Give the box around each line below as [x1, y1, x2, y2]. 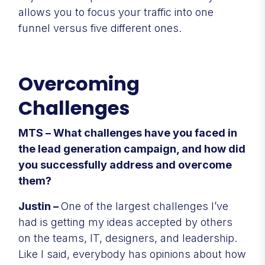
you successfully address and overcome [18, 158, 232, 171]
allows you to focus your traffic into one [18, 5, 214, 18]
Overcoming [18, 70, 140, 97]
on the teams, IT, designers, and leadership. [18, 231, 237, 244]
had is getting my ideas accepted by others [18, 215, 232, 228]
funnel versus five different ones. [18, 21, 185, 34]
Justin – [18, 199, 61, 212]
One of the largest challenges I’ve [61, 199, 228, 212]
